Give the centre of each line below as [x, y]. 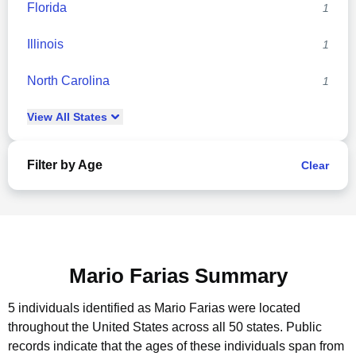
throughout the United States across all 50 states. [145, 327]
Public [304, 327]
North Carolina [68, 81]
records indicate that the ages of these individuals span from [176, 346]
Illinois [45, 44]
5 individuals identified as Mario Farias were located [154, 308]
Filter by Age [65, 165]
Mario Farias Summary [178, 276]
